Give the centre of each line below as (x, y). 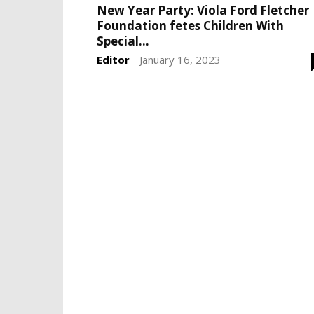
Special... (123, 41)
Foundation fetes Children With (190, 26)
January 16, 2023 (180, 60)
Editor (113, 60)
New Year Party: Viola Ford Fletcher (203, 10)
